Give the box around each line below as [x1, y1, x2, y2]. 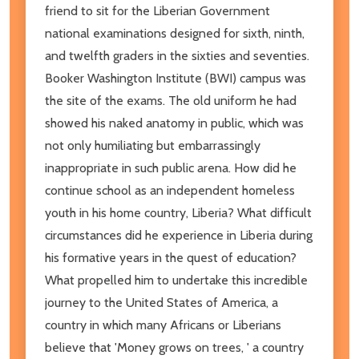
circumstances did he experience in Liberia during [45, 227, 313, 243]
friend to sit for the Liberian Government [45, 2, 270, 18]
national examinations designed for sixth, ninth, [45, 25, 305, 41]
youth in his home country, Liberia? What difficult [45, 204, 312, 220]
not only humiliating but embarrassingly [45, 137, 260, 153]
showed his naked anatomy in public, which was [45, 115, 304, 131]
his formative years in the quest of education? [45, 249, 296, 265]
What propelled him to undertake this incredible [45, 272, 308, 288]
